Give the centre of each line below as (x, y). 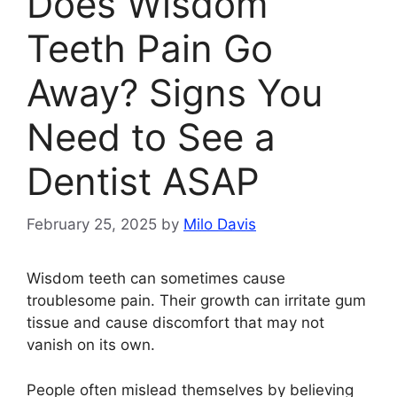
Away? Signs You (175, 92)
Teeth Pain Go (150, 48)
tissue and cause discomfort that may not (175, 323)
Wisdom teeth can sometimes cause (156, 279)
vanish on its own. (91, 345)
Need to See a (151, 136)
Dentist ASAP (143, 181)
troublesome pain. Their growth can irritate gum (196, 301)
